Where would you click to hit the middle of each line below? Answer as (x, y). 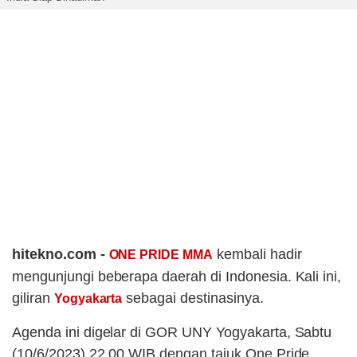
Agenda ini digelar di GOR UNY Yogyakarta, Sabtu (172, 333)
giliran (33, 298)
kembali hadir (257, 255)
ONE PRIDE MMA (161, 255)
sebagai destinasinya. (193, 298)
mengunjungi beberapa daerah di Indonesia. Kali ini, (177, 277)
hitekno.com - (61, 255)
